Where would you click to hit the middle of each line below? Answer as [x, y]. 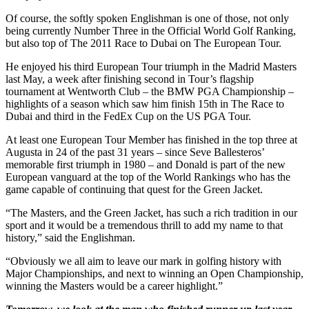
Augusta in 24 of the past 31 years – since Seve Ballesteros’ [135, 152]
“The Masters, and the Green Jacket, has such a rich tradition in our [151, 212]
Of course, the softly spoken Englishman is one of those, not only [147, 18]
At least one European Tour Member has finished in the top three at [151, 139]
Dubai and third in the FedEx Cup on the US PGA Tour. [128, 116]
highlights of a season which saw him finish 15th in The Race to [145, 103]
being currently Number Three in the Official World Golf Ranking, [151, 30]
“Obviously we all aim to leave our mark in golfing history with [143, 261]
